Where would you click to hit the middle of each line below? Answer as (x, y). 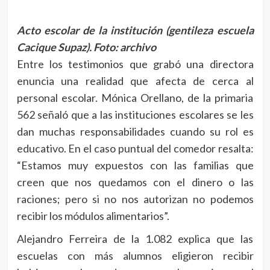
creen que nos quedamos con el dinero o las (135, 182)
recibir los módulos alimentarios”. (93, 216)
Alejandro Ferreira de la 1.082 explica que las (135, 239)
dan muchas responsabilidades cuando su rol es (135, 132)
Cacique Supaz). (55, 47)
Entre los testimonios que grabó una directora (135, 64)
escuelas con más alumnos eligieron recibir (135, 256)
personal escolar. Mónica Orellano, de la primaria (135, 98)
